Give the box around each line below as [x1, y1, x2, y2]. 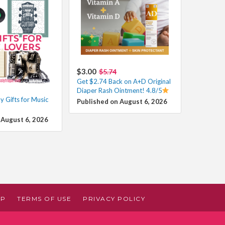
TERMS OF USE [17, 194, 72, 202]
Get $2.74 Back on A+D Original [76, 77, 171, 85]
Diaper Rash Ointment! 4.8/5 [76, 86, 162, 94]
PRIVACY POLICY [83, 194, 146, 202]
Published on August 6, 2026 [76, 97, 167, 105]
